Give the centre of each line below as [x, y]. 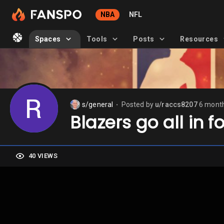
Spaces [48, 39]
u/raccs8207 [176, 104]
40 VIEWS [43, 156]
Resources [199, 39]
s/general [98, 104]
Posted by [138, 104]
